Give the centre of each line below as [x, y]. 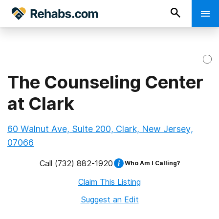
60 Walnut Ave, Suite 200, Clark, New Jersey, [100, 129]
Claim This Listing [109, 182]
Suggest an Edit [109, 199]
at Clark [41, 104]
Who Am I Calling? [152, 163]
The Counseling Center [105, 82]
